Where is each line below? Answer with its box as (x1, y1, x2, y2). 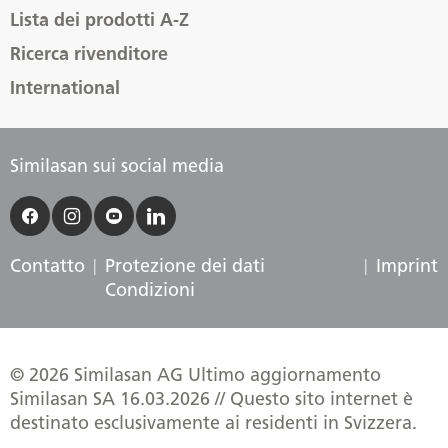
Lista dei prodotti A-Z (10, 9, 189, 32)
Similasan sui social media (10, 155, 224, 178)
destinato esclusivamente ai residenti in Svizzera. (10, 412, 417, 435)
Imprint (376, 255, 438, 278)
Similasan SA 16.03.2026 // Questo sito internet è (10, 388, 413, 411)
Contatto (10, 255, 85, 278)
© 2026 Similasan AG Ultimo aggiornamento (10, 364, 381, 387)
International (10, 77, 120, 100)
